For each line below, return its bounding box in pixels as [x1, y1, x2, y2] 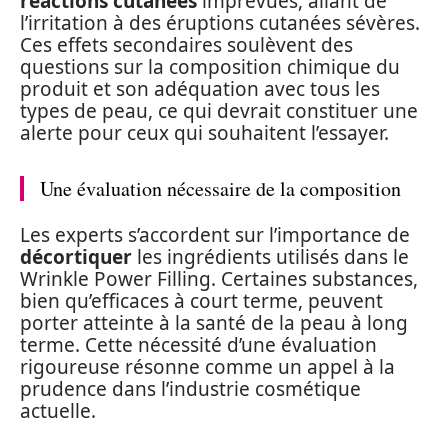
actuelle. [20, 397, 96, 424]
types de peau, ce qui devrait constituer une [20, 98, 418, 124]
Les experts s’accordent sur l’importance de [20, 221, 410, 248]
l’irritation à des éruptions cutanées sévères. [20, 10, 420, 36]
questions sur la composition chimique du [20, 54, 400, 80]
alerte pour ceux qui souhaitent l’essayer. [20, 120, 389, 146]
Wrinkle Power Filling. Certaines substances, [20, 265, 418, 292]
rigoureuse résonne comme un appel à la [20, 353, 395, 380]
